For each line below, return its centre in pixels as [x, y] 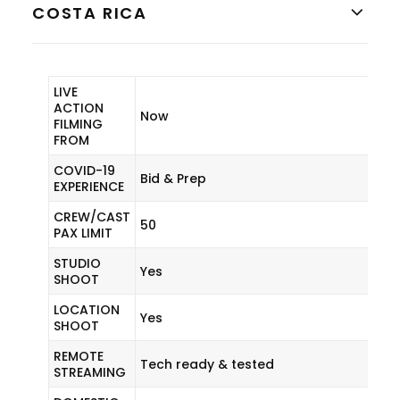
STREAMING [90, 372]
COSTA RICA [90, 13]
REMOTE [79, 356]
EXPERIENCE [89, 187]
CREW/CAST [92, 217]
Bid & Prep [173, 179]
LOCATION [87, 310]
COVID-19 [84, 171]
